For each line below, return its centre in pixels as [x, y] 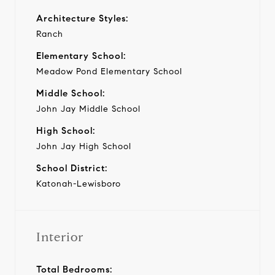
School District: [72, 168]
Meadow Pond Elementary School [109, 71]
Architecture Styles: [82, 18]
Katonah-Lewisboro [79, 184]
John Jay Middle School [88, 109]
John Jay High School [84, 146]
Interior [60, 237]
